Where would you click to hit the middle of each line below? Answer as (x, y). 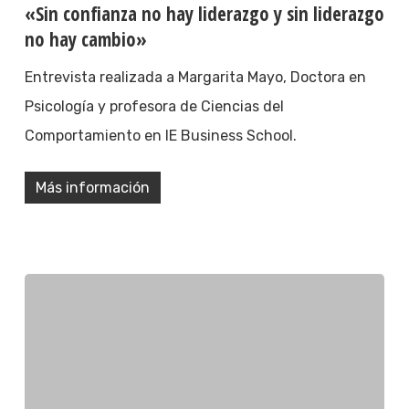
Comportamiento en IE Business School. (160, 135)
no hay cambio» (85, 39)
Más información (92, 187)
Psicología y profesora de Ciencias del (154, 106)
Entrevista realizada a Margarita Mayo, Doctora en (195, 77)
